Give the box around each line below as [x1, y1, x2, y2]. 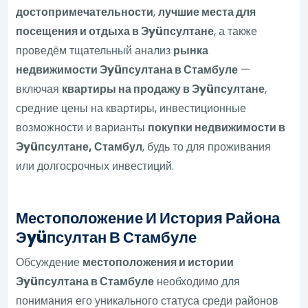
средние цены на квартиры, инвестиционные [16, 100, 247, 116]
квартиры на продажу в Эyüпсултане [62, 80, 265, 97]
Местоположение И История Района [16, 207, 280, 229]
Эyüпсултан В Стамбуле [16, 226, 197, 248]
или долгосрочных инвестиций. [16, 157, 175, 174]
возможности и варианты [16, 119, 148, 135]
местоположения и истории [82, 254, 234, 270]
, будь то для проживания [142, 138, 272, 155]
